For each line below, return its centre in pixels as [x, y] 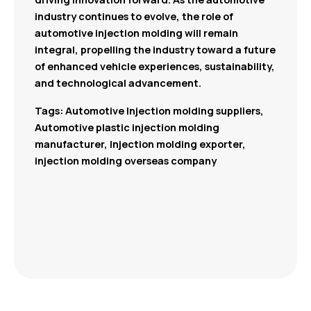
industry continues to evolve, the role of [134, 16]
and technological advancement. [118, 82]
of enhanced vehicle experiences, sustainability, [155, 66]
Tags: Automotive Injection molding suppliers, [149, 110]
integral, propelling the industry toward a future [155, 49]
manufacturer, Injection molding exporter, [140, 143]
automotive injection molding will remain [136, 32]
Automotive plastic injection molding [127, 127]
